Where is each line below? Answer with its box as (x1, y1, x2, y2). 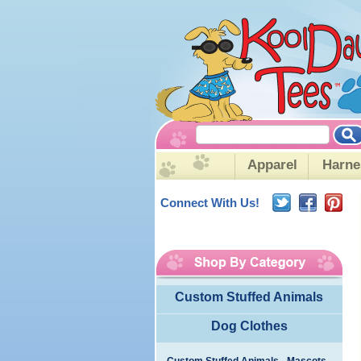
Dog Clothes (210, 319, 288, 333)
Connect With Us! (160, 196, 259, 210)
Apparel (247, 157, 297, 172)
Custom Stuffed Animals (175, 290, 323, 304)
